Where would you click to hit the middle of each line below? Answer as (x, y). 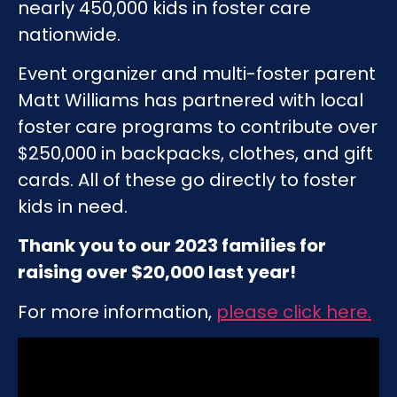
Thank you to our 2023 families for (172, 246)
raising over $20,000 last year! (157, 272)
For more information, (117, 311)
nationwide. (69, 34)
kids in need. (73, 206)
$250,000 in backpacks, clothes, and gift (195, 153)
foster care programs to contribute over (198, 126)
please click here (292, 311)
